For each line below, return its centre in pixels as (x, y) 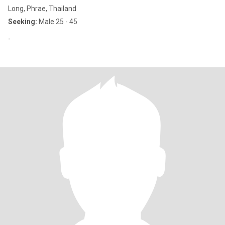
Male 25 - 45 (57, 22)
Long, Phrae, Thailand (42, 9)
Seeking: (23, 22)
